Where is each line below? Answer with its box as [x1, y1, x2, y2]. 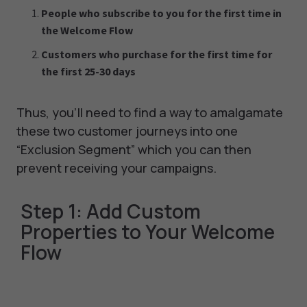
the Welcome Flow [41, 23, 133, 38]
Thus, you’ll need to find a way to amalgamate [16, 104, 283, 121]
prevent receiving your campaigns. [16, 160, 217, 177]
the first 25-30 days [41, 64, 136, 79]
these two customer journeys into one [16, 123, 238, 140]
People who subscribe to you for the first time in [41, 6, 282, 21]
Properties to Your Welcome [21, 219, 275, 245]
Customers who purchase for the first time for [41, 47, 272, 62]
